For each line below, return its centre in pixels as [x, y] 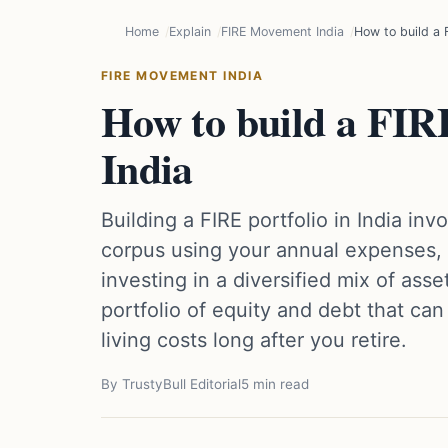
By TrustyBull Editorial [171, 384]
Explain [190, 31]
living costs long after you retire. [254, 340]
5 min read [275, 384]
